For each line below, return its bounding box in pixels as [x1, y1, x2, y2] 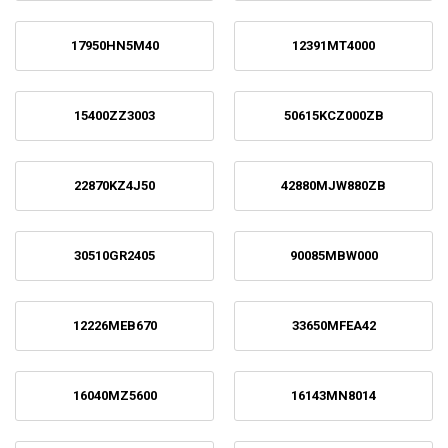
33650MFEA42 [291, 318, 376, 333]
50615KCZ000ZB [283, 108, 384, 123]
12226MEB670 [72, 318, 157, 333]
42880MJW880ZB [281, 178, 386, 193]
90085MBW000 [289, 248, 378, 263]
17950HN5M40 [70, 38, 159, 53]
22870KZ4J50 [74, 178, 155, 193]
